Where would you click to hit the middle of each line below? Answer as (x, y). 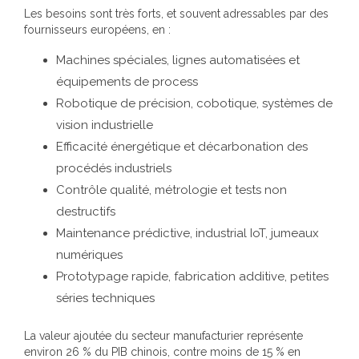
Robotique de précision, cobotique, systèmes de (194, 103)
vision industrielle (105, 125)
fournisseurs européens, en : (97, 30)
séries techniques (105, 298)
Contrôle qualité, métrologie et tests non (171, 190)
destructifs (86, 212)
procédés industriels (114, 168)
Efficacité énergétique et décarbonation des (182, 147)
